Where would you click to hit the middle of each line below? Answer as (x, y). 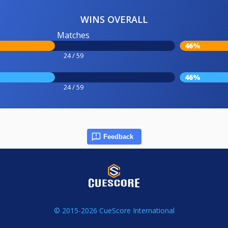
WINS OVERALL (114, 19)
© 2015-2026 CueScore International (114, 211)
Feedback (118, 136)
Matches (73, 35)
